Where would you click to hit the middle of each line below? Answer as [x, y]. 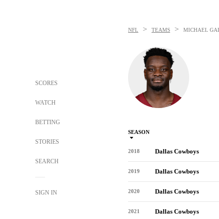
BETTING [48, 122]
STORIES [47, 142]
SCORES [46, 83]
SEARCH [48, 161]
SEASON [139, 132]
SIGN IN [46, 193]
